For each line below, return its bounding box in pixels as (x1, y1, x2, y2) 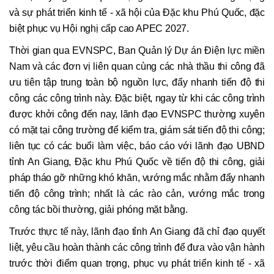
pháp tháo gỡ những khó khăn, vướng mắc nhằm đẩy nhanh (9, 172, 265, 183)
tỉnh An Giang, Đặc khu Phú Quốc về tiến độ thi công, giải (9, 157, 265, 168)
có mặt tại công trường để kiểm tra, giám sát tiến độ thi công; (9, 125, 265, 136)
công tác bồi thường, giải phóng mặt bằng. (9, 204, 188, 215)
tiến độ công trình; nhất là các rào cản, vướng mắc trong (9, 188, 265, 199)
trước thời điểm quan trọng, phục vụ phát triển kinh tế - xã (9, 258, 265, 269)
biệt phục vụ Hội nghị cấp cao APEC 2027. (9, 23, 190, 34)
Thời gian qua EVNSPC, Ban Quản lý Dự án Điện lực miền (9, 45, 265, 56)
